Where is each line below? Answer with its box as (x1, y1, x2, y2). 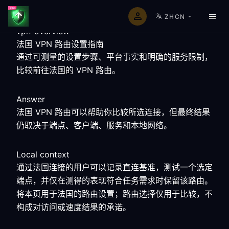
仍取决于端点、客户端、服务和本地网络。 (16, 120, 172, 130)
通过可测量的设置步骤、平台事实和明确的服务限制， (16, 52, 213, 62)
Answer (16, 94, 45, 104)
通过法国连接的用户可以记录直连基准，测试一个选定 (16, 162, 213, 172)
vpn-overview (16, 26, 70, 36)
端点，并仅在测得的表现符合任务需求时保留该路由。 (16, 175, 213, 186)
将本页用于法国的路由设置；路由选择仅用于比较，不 (16, 189, 213, 199)
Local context (16, 149, 70, 159)
